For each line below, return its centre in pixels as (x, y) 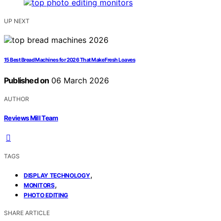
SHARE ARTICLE (27, 213)
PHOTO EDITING (46, 195)
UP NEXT (17, 21)
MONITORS (39, 185)
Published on (27, 81)
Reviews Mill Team (31, 118)
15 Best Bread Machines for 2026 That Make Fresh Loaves (70, 60)
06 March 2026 (79, 81)
